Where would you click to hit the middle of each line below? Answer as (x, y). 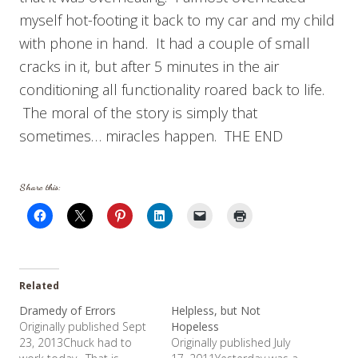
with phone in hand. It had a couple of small (165, 43)
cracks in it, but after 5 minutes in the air (149, 66)
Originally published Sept (83, 326)
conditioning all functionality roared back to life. (172, 89)
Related (39, 285)
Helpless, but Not (216, 310)
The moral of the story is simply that (138, 112)
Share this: (40, 187)
